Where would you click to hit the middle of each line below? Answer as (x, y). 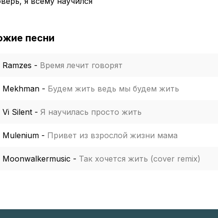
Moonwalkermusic (36, 159)
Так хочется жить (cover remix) (140, 159)
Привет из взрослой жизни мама (112, 135)
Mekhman (21, 89)
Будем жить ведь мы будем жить (113, 89)
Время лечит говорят (81, 65)
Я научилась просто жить (91, 112)
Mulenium (21, 135)
